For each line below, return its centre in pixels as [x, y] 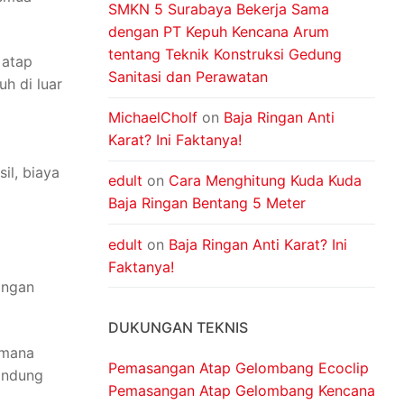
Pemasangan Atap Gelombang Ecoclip [239, 368]
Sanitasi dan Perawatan [188, 77]
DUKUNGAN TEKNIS [178, 328]
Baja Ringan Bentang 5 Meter [207, 203]
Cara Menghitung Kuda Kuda [265, 181]
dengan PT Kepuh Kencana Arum [219, 32]
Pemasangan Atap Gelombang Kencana [242, 391]
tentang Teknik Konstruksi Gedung [225, 54]
